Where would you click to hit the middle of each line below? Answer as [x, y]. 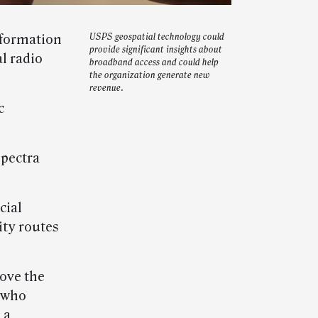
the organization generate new [150, 76]
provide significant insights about [156, 50]
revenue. [106, 88]
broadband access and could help [154, 63]
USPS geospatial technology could [157, 37]
